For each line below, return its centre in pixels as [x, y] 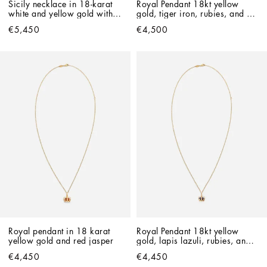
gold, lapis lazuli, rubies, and [194, 240]
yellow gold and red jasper [61, 240]
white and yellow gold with [60, 13]
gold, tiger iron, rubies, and [190, 13]
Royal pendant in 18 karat [59, 231]
